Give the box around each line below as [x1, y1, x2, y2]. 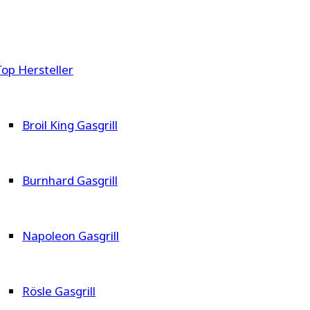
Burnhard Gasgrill [22, 172, 118, 189]
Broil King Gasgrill [22, 117, 118, 134]
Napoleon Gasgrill [22, 228, 119, 244]
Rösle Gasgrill [22, 283, 95, 300]
